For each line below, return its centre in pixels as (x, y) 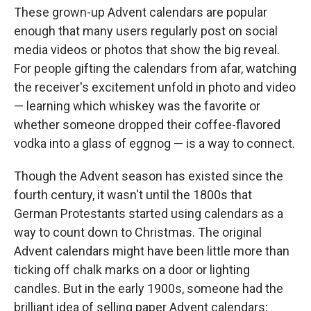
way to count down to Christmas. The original (138, 232)
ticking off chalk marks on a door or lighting (132, 270)
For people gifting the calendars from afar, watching (155, 68)
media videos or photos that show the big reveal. (147, 50)
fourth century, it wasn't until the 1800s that (133, 195)
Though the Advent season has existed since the (149, 176)
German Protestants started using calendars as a (149, 213)
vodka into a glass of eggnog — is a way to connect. (154, 143)
